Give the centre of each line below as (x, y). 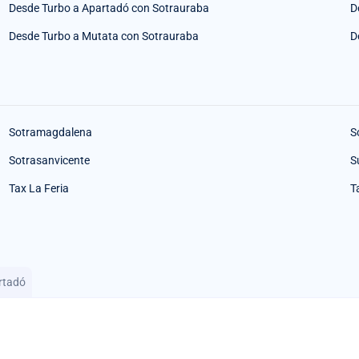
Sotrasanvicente (49, 161)
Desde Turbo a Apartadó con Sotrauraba (109, 8)
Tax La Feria (38, 189)
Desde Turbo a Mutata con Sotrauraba (103, 36)
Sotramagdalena (50, 133)
